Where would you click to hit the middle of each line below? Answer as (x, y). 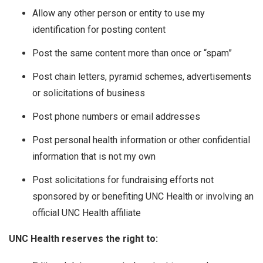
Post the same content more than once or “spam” (132, 53)
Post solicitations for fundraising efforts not (123, 180)
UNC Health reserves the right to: (83, 239)
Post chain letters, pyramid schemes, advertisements (142, 77)
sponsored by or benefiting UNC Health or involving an (143, 197)
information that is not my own (94, 157)
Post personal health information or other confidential (141, 140)
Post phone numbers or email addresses (116, 117)
